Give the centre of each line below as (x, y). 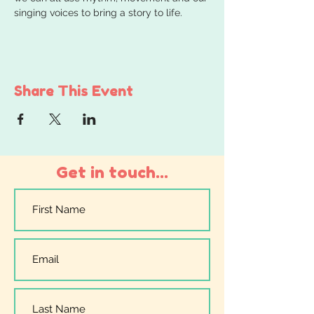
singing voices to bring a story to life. (98, 12)
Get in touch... (112, 172)
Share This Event (74, 91)
